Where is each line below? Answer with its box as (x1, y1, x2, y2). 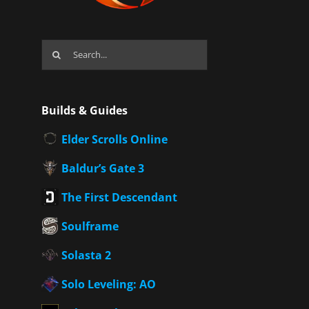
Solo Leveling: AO (61, 276, 156, 292)
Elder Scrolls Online (61, 131, 168, 147)
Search (40, 39, 77, 55)
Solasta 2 (61, 247, 111, 263)
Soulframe (61, 218, 119, 234)
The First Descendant (61, 189, 177, 205)
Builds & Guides (41, 102, 128, 118)
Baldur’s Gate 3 (61, 160, 144, 176)
